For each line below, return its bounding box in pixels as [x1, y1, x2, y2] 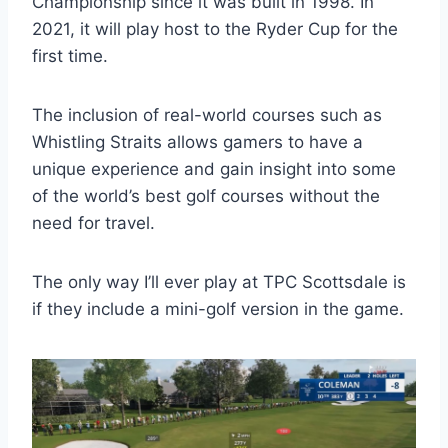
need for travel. [32, 213, 155, 233]
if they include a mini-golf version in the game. [32, 299, 404, 319]
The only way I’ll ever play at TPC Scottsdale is [32, 272, 406, 292]
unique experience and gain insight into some [32, 159, 396, 179]
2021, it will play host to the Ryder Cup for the [32, 19, 398, 39]
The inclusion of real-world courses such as [32, 105, 382, 125]
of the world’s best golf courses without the [32, 186, 380, 206]
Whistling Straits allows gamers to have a [32, 132, 363, 152]
